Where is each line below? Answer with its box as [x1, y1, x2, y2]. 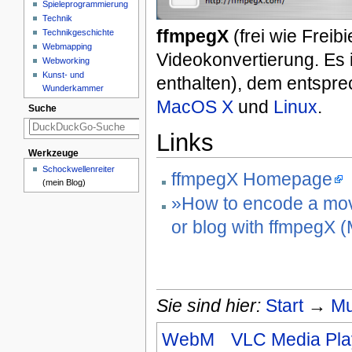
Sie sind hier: [156, 295, 261, 316]
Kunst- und [42, 69, 85, 79]
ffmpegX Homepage [170, 168, 332, 189]
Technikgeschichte [42, 27, 115, 37]
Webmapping [42, 41, 93, 51]
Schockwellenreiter [42, 163, 115, 174]
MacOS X [156, 97, 233, 118]
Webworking [42, 55, 90, 65]
